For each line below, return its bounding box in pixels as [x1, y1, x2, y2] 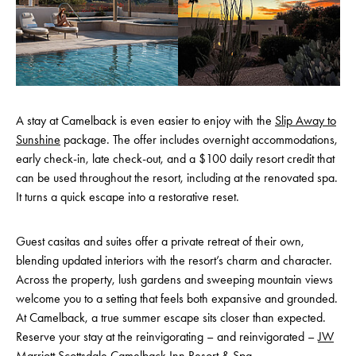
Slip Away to [275, 113, 336, 129]
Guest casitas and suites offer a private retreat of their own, [16, 234, 304, 250]
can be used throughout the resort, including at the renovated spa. [16, 170, 338, 186]
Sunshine [16, 132, 60, 148]
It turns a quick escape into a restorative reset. [16, 189, 239, 205]
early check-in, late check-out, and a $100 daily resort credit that [16, 151, 335, 167]
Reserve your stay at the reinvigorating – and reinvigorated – [16, 329, 318, 345]
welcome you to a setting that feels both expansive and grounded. [16, 291, 338, 307]
